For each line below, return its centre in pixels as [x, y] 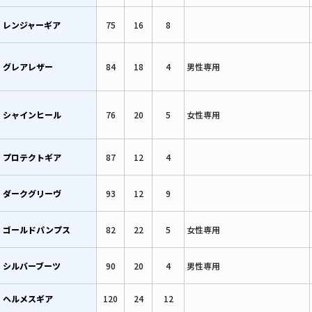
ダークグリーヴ [32, 193]
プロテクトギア [32, 157]
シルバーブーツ [32, 265]
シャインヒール [32, 114]
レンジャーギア [32, 24]
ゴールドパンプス [37, 229]
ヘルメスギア [28, 298]
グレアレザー [28, 66]
